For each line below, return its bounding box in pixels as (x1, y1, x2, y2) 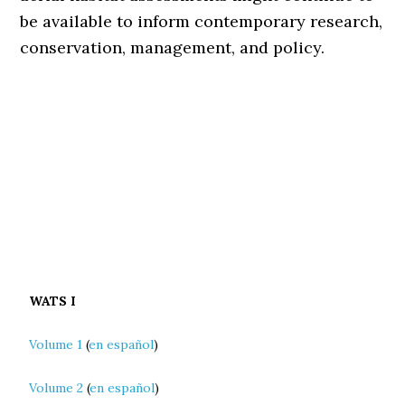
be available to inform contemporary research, (20, 11, 383, 32)
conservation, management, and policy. (20, 37, 325, 58)
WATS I (29, 293, 77, 309)
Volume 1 (29, 336, 83, 353)
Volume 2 (29, 380, 84, 396)
